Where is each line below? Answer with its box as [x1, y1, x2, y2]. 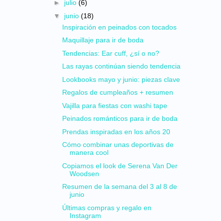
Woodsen [69, 169, 99, 178]
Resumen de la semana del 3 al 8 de [62, 183, 177, 190]
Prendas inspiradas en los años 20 [62, 127, 170, 136]
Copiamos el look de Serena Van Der [62, 161, 178, 170]
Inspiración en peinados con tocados [62, 23, 177, 31]
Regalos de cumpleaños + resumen [62, 88, 173, 96]
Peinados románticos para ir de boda [62, 114, 178, 122]
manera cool [69, 148, 109, 156]
